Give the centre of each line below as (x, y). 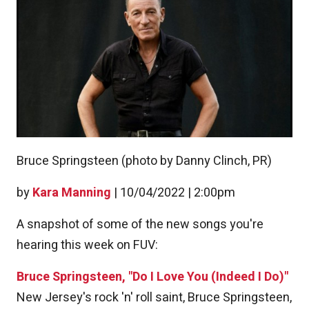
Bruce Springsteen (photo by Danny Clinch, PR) (144, 161)
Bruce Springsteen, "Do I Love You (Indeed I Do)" (152, 277)
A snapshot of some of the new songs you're (140, 225)
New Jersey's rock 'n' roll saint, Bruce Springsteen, (154, 298)
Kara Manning (72, 193)
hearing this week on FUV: (87, 246)
